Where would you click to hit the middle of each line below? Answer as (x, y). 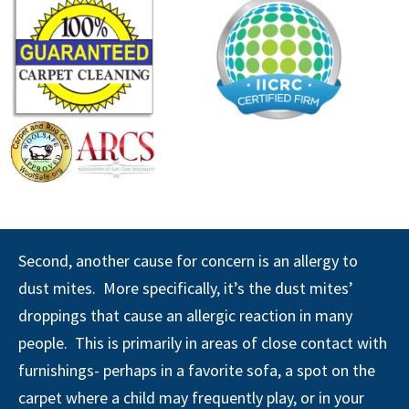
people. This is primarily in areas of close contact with (203, 343)
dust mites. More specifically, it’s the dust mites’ (186, 288)
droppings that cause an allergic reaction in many (185, 315)
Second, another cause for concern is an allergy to (188, 261)
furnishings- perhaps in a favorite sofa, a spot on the (197, 370)
